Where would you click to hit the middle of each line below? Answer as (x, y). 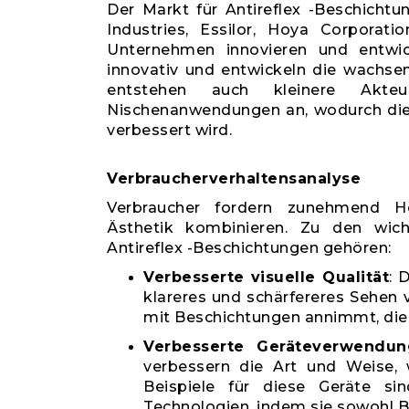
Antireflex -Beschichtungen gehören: (249, 248)
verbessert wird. (169, 130)
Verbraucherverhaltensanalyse (234, 178)
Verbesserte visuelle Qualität (267, 277)
